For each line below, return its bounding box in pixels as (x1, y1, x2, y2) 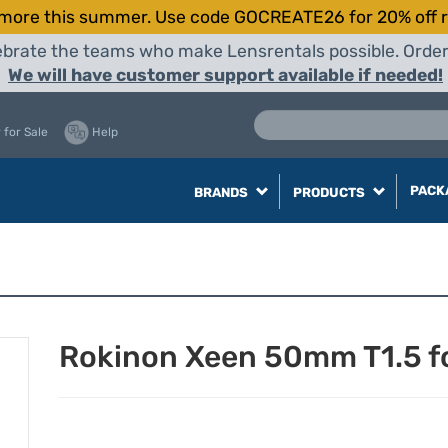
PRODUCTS (292, 185, 368, 200)
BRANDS (193, 185, 251, 200)
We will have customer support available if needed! (8, 65, 443, 85)
